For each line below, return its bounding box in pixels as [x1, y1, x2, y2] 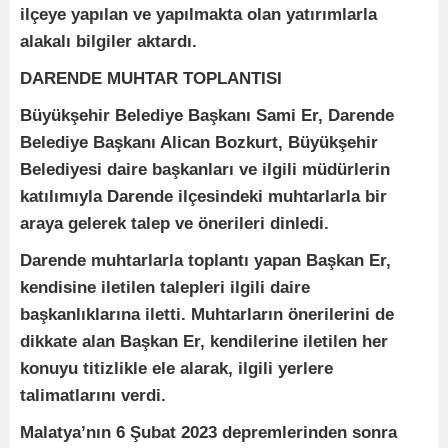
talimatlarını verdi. [20, 385, 171, 405]
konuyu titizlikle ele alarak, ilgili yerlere [20, 358, 333, 378]
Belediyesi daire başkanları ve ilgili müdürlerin [20, 159, 390, 179]
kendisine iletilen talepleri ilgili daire [20, 277, 310, 297]
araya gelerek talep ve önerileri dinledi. [20, 213, 334, 233]
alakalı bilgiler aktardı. [20, 31, 202, 51]
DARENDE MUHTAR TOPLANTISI [20, 68, 282, 88]
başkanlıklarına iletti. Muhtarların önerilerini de [20, 304, 394, 324]
